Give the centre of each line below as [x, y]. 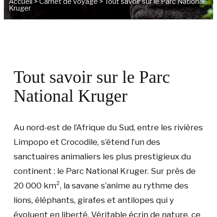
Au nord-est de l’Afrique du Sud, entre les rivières [108, 127]
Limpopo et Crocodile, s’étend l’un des [87, 142]
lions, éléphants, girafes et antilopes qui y [94, 200]
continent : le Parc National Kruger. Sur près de [105, 171]
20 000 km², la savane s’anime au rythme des [101, 186]
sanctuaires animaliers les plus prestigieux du [102, 156]
